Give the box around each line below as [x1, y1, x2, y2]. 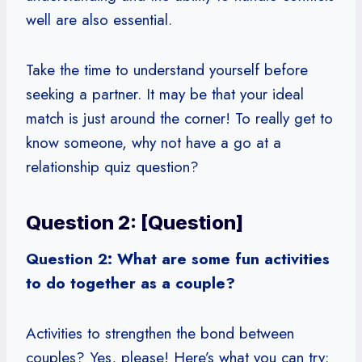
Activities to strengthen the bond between [26, 322, 294, 344]
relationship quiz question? [26, 155, 199, 178]
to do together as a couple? [26, 271, 235, 294]
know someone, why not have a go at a [26, 131, 281, 154]
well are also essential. [26, 8, 172, 31]
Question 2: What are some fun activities [26, 247, 330, 270]
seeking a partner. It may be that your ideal [26, 82, 304, 105]
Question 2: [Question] [26, 210, 243, 234]
